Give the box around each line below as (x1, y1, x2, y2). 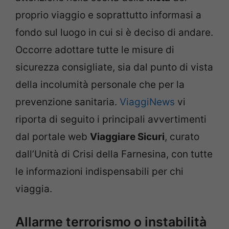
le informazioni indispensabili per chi (15, 166, 184, 178)
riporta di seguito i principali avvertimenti (15, 113, 207, 126)
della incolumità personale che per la (15, 79, 185, 91)
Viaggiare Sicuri (90, 131, 165, 143)
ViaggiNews (120, 96, 175, 108)
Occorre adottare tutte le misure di (15, 44, 174, 56)
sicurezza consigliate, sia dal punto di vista (15, 61, 213, 74)
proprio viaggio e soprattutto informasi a (15, 9, 201, 21)
